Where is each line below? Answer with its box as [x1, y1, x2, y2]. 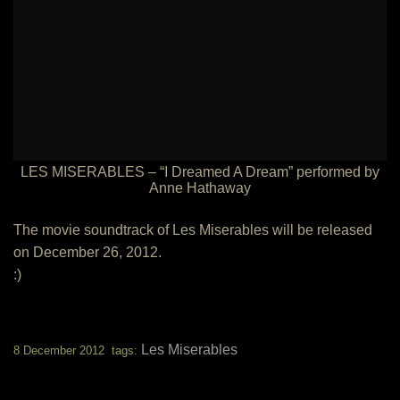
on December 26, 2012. [13, 245, 162, 260]
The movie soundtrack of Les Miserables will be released [13, 222, 372, 237]
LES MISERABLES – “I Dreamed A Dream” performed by [21, 164, 379, 179]
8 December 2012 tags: [13, 344, 141, 357]
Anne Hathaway [149, 180, 251, 196]
